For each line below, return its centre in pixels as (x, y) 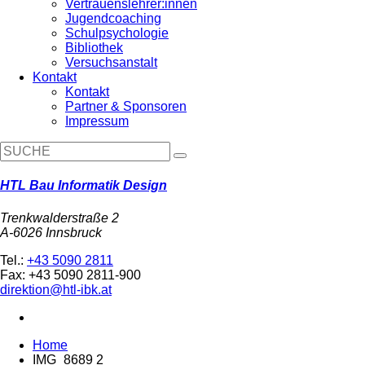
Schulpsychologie (117, 33)
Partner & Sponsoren (126, 106)
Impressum (97, 121)
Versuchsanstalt (111, 62)
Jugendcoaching (113, 18)
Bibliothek (94, 48)
